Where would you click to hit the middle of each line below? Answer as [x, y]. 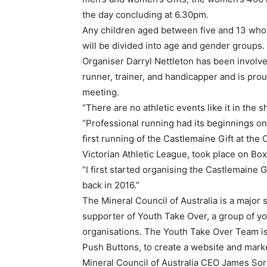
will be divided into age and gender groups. [173, 46]
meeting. [101, 92]
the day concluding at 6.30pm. [145, 15]
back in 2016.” [111, 185]
